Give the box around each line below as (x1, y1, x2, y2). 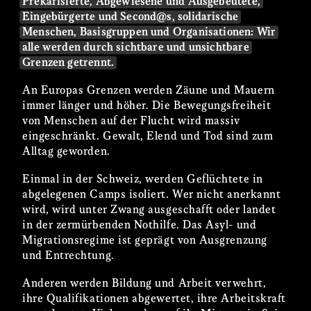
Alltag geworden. (22, 146, 110, 158)
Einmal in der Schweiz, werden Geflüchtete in (22, 173, 263, 185)
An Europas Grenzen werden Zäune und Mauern (22, 85, 275, 97)
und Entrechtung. (22, 249, 115, 262)
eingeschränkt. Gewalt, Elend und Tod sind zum (22, 131, 274, 143)
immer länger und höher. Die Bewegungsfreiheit (22, 100, 271, 112)
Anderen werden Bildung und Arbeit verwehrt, (22, 277, 267, 289)
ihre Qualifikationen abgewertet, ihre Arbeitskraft (22, 292, 286, 305)
